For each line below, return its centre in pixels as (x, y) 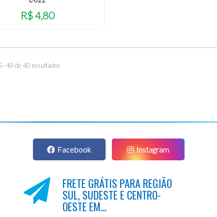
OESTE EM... (85, 206)
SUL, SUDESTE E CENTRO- (112, 194)
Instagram (153, 149)
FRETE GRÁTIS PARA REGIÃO (117, 183)
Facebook (74, 149)
